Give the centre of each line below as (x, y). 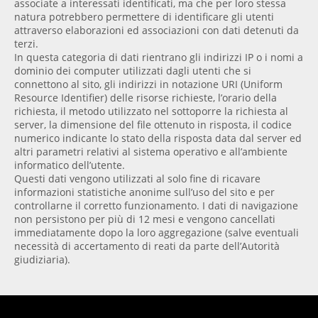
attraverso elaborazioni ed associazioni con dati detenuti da (157, 31)
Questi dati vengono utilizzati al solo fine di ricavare (137, 179)
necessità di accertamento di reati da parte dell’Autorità (147, 246)
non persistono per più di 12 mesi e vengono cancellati (145, 219)
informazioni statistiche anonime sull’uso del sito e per (144, 192)
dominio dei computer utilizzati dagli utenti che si (133, 71)
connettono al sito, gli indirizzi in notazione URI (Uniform (148, 84)
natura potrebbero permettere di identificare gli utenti (144, 17)
